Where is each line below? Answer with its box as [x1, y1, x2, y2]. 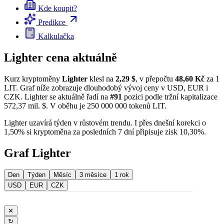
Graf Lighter [4, 146, 71, 159]
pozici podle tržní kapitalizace [122, 92, 217, 101]
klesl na [87, 74, 115, 83]
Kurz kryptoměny [4, 74, 62, 83]
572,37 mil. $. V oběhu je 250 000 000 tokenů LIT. [4, 101, 166, 110]
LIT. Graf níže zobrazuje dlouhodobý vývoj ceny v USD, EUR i [4, 83, 208, 92]
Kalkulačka [36, 31, 74, 40]
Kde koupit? [36, 3, 77, 12]
